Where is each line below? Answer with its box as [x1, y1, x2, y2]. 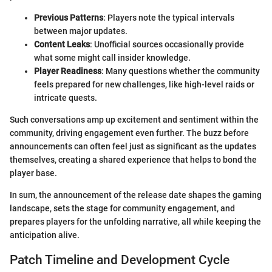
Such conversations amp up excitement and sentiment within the [10, 115, 259, 125]
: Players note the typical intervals [103, 13, 234, 23]
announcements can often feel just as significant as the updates [10, 141, 256, 152]
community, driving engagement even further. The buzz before [10, 128, 249, 138]
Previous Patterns [34, 13, 103, 23]
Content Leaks [34, 39, 90, 50]
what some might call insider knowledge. [34, 53, 191, 63]
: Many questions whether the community [101, 66, 260, 76]
